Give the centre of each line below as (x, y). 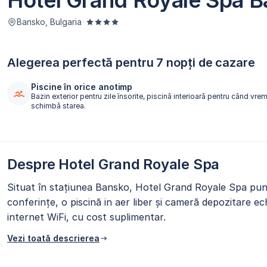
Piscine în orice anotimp (82, 87)
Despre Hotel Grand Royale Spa (114, 164)
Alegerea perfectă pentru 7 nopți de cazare (131, 63)
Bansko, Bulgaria (49, 22)
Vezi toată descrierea (53, 238)
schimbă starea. (58, 106)
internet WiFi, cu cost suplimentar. (86, 217)
